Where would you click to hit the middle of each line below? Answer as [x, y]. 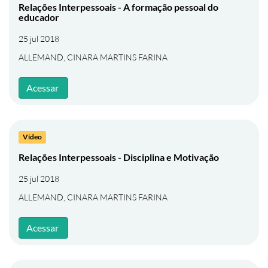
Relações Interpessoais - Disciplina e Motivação [119, 157]
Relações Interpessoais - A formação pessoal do [118, 7]
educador [39, 17]
